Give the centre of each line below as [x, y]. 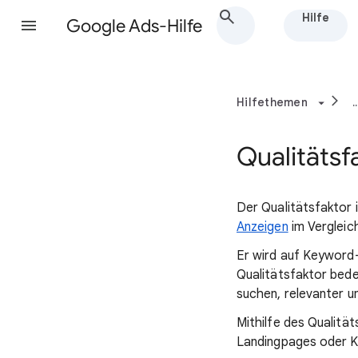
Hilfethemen [272, 102]
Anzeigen [263, 227]
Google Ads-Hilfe [134, 26]
